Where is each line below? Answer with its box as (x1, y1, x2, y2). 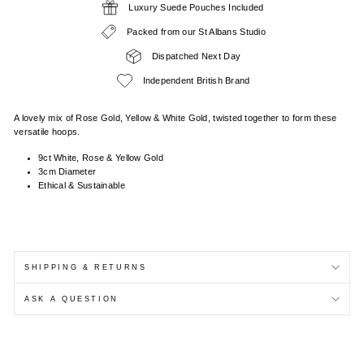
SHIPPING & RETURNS (24, 262, 147, 271)
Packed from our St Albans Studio (127, 26, 266, 37)
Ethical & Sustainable (38, 180, 125, 190)
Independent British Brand (142, 75, 250, 85)
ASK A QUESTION (24, 294, 119, 303)
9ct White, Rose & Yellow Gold (38, 152, 167, 162)
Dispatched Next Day (151, 50, 241, 61)
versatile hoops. (14, 126, 85, 136)
